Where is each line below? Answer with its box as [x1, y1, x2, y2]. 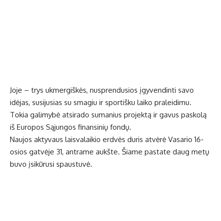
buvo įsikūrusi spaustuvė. [10, 159, 92, 169]
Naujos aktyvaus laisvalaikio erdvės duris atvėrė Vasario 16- [10, 135, 204, 145]
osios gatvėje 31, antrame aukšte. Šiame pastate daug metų [10, 147, 209, 157]
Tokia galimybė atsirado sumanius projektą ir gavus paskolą [10, 110, 207, 120]
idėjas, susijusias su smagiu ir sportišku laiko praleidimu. [10, 98, 191, 108]
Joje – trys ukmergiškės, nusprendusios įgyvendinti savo [10, 85, 194, 95]
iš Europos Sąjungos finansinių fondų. [10, 122, 131, 132]
